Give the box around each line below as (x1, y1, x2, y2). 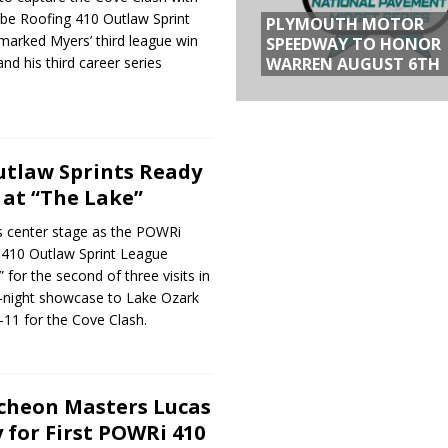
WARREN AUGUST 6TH (265, 53, 440, 76)
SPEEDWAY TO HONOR (265, 33, 441, 56)
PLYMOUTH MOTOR (265, 13, 424, 36)
